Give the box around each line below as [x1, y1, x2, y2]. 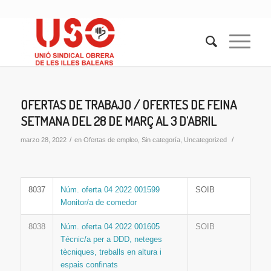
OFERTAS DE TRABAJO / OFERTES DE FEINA [20, 96, 237, 113]
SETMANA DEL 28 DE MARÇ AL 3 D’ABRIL [20, 113, 217, 129]
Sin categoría [141, 136, 180, 143]
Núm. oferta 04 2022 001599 [60, 185, 160, 195]
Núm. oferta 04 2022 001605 [60, 222, 160, 232]
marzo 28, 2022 [20, 136, 67, 143]
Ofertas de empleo [83, 136, 138, 143]
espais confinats [60, 260, 118, 270]
